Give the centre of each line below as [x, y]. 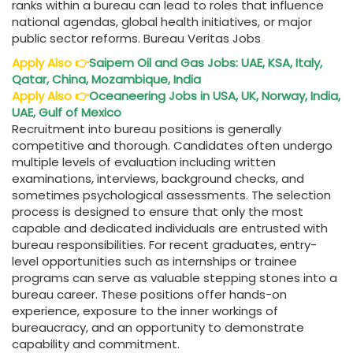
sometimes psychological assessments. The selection [171, 195]
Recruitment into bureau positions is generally [147, 129]
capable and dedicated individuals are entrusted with [170, 229]
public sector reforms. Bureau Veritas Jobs [136, 39]
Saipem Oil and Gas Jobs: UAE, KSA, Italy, [206, 63]
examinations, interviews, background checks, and [158, 179]
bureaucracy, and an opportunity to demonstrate [158, 328]
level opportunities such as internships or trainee [154, 262]
